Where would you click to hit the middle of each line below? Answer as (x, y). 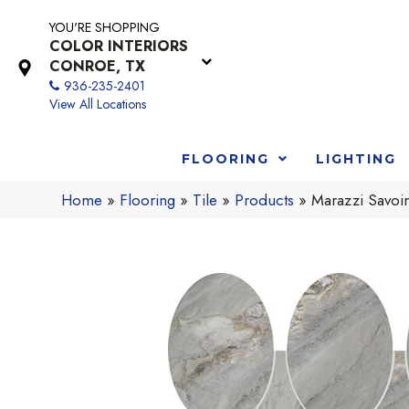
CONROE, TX (97, 66)
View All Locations (98, 104)
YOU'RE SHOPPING (105, 27)
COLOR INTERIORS (119, 46)
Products (265, 199)
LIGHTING (356, 158)
